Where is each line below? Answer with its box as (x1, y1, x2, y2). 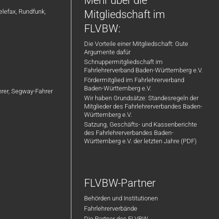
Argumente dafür (84, 48, 131, 56)
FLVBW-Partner (84, 177, 155, 189)
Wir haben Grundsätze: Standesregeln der (84, 94, 198, 102)
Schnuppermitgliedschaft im (84, 58, 163, 66)
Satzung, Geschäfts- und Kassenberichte (84, 121, 197, 128)
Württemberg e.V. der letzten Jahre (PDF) (84, 137, 197, 145)
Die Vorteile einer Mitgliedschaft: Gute (84, 40, 188, 47)
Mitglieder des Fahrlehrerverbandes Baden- (84, 103, 202, 110)
